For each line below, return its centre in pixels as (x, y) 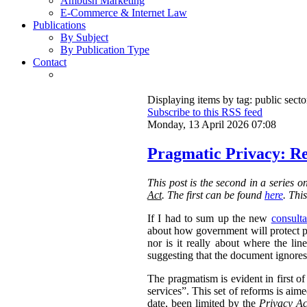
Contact (50, 62)
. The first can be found (213, 195)
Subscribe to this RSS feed (205, 112)
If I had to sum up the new (209, 219)
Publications (59, 25)
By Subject (84, 38)
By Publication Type (105, 50)
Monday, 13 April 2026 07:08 (212, 125)
